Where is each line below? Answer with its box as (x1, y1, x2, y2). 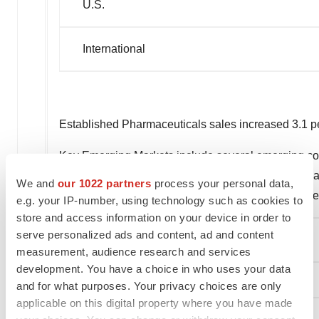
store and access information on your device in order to (16, 211, 291, 224)
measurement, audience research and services (16, 245, 251, 258)
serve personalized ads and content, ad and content (16, 228, 273, 241)
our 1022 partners (57, 177, 151, 189)
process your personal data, (151, 177, 293, 189)
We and (16, 177, 58, 189)
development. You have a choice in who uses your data (16, 262, 291, 275)
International (71, 43, 145, 56)
